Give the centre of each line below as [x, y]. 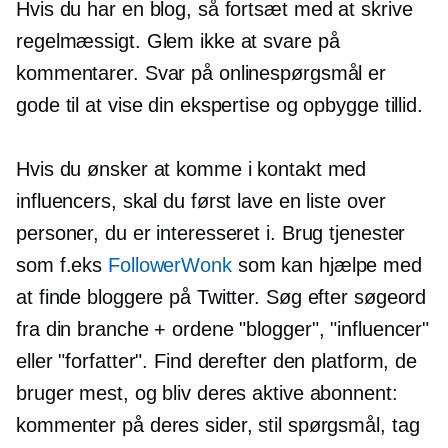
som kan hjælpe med [326, 264]
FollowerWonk [170, 264]
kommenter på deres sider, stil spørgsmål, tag [218, 424]
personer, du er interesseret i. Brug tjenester [211, 232]
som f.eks [62, 264]
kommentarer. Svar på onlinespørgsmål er [201, 72]
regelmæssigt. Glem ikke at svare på [178, 40]
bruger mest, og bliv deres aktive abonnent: [207, 392]
